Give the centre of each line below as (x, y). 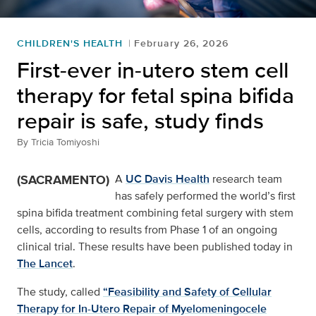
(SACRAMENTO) (63, 180)
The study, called (60, 292)
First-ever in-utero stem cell (153, 70)
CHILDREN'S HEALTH (70, 43)
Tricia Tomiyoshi (65, 142)
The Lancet (45, 264)
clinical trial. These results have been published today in (155, 247)
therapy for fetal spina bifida (156, 95)
